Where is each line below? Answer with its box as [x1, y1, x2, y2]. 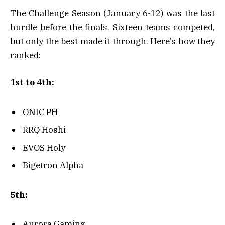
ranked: [10, 49, 41, 61]
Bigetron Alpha [23, 160, 83, 171]
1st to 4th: [10, 77, 54, 88]
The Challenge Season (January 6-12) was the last [10, 7, 215, 19]
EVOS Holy [23, 142, 65, 153]
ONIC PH [23, 106, 58, 118]
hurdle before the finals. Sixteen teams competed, [10, 21, 215, 33]
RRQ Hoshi [23, 124, 66, 136]
